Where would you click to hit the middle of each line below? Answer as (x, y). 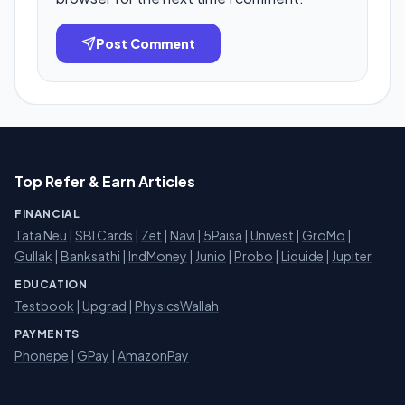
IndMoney (158, 256)
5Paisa (223, 235)
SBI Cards (104, 235)
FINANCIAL (47, 214)
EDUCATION (51, 284)
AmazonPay (153, 355)
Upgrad (104, 306)
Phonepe (42, 355)
